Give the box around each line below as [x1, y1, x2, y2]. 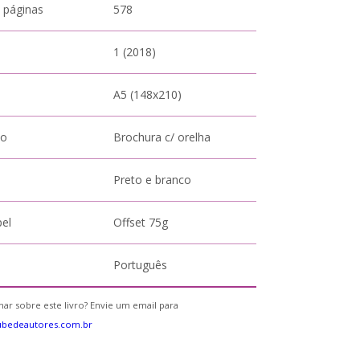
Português [113, 257, 168, 272]
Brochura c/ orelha [113, 129, 211, 145]
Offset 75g [113, 215, 169, 230]
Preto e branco [113, 172, 192, 187]
